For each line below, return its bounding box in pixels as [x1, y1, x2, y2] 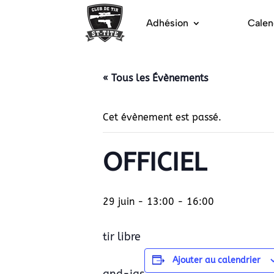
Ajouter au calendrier [172, 255, 261, 265]
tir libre [103, 230, 141, 243]
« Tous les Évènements [103, 72, 208, 84]
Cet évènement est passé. [103, 111, 221, 123]
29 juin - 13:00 [103, 196, 174, 207]
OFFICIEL [103, 147, 206, 177]
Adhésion [146, 17, 189, 29]
